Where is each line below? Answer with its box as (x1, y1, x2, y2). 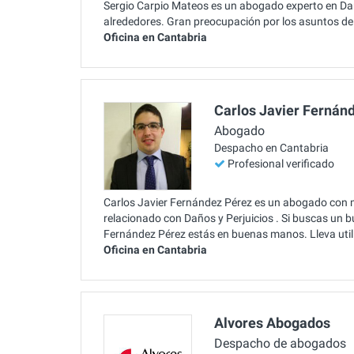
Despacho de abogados (214, 336, 346, 352)
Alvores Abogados (214, 314, 330, 331)
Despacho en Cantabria (214, 141, 329, 155)
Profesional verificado (228, 157, 334, 171)
